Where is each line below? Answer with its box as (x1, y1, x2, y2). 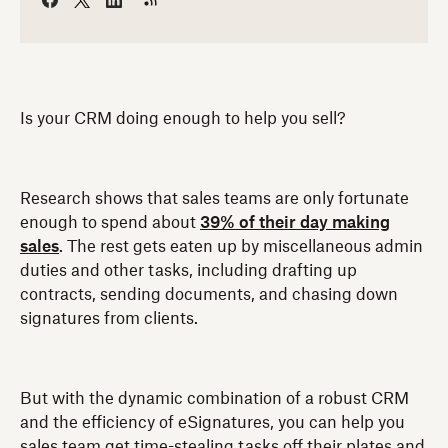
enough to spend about (20, 214, 200, 231)
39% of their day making (200, 214, 390, 231)
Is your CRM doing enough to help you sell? (20, 110, 346, 127)
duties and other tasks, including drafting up (20, 262, 357, 279)
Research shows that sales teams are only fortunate (20, 190, 409, 207)
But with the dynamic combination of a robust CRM (20, 390, 409, 407)
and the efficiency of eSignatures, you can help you (20, 414, 405, 431)
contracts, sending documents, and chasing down (20, 286, 398, 303)
